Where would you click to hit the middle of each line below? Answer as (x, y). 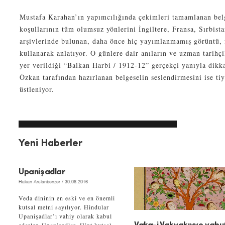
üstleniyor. (37, 89)
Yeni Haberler (50, 144)
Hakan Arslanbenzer (39, 182)
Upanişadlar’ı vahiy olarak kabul (65, 216)
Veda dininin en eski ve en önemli (67, 198)
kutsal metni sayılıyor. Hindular (64, 207)
